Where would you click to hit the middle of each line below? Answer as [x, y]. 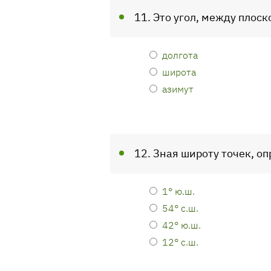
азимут [178, 89]
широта [179, 72]
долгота [180, 55]
